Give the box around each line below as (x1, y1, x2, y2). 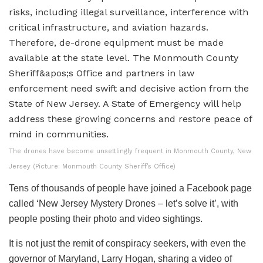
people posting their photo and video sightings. (9, 213, 203, 224)
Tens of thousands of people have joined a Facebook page (9, 183, 252, 193)
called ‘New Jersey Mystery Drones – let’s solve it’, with (9, 198, 238, 208)
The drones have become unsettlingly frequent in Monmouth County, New (9, 147, 251, 155)
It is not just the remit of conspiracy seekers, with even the (9, 238, 246, 248)
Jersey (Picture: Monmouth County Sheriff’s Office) (9, 162, 176, 170)
